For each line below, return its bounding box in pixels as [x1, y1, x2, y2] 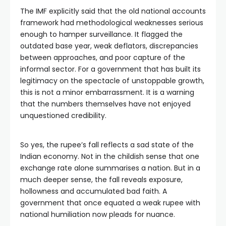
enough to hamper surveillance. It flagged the [20, 29, 183, 39]
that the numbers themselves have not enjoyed [20, 99, 191, 109]
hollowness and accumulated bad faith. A [20, 186, 167, 196]
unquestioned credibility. [20, 110, 106, 121]
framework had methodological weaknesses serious [20, 18, 203, 28]
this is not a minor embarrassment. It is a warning [20, 87, 194, 97]
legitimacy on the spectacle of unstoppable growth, [20, 76, 204, 86]
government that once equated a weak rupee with [20, 198, 200, 208]
